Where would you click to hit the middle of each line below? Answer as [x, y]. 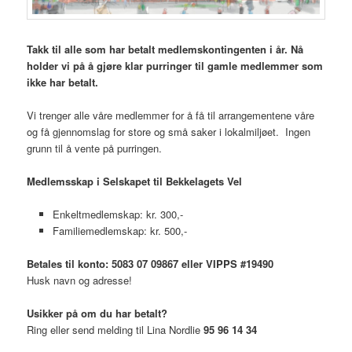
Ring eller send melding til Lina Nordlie [115, 330]
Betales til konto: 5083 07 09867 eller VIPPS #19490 [150, 264]
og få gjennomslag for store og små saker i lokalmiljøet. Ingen [169, 131]
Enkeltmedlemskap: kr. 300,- [117, 214]
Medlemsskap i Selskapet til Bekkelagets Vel [135, 181]
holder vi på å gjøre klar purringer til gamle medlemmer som [175, 65]
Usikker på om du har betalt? [97, 313]
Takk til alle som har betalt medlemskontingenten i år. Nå [165, 49]
